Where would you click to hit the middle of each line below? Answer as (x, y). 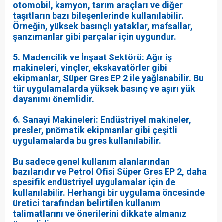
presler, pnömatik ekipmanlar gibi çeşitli (95, 130)
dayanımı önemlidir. (54, 99)
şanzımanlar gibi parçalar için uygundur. (95, 36)
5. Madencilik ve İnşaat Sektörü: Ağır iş (92, 57)
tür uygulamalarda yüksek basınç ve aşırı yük (104, 88)
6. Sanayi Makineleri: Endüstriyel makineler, (102, 119)
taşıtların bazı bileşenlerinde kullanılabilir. (98, 15)
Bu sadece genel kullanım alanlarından (91, 161)
